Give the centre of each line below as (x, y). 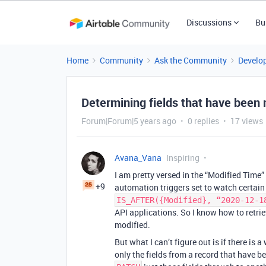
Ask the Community (191, 60)
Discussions (209, 22)
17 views (247, 121)
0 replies (203, 121)
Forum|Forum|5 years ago (129, 121)
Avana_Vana (138, 158)
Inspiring (183, 158)
